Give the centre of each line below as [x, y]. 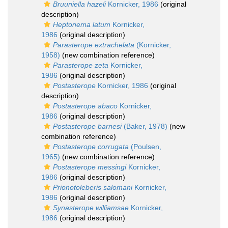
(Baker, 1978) [145, 126]
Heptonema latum [82, 25]
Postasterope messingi [90, 167]
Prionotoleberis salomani [93, 188]
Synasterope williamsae [91, 208]
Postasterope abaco [85, 106]
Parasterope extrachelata [94, 45]
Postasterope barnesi [87, 126]
